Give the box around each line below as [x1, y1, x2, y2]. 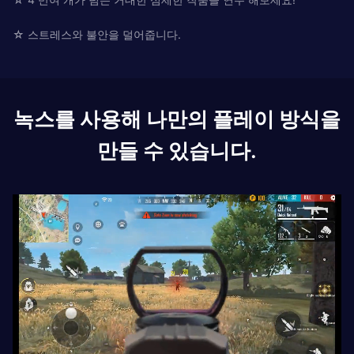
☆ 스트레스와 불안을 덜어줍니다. [13, 27, 181, 41]
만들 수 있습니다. [97, 137, 257, 163]
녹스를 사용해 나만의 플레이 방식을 [13, 106, 341, 131]
